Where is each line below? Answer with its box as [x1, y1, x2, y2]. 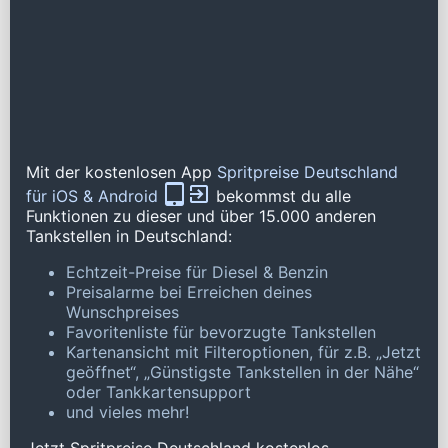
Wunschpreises [66, 302, 179, 323]
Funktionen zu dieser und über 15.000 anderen [26, 206, 376, 227]
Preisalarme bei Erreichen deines [66, 282, 312, 303]
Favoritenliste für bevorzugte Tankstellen [66, 322, 376, 343]
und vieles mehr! [66, 402, 189, 423]
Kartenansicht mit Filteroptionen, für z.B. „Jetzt [66, 342, 421, 363]
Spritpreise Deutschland [217, 162, 398, 183]
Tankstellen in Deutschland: [26, 226, 232, 247]
